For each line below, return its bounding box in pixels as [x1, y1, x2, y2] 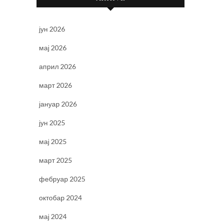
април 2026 [39, 62, 76, 71]
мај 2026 [39, 43, 67, 52]
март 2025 [39, 155, 72, 164]
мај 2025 [39, 137, 67, 146]
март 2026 [39, 80, 72, 89]
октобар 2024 [39, 193, 82, 202]
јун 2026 [39, 24, 65, 33]
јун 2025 [39, 118, 65, 127]
